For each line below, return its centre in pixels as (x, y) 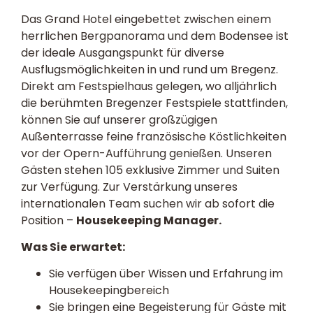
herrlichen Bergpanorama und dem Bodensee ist (155, 36)
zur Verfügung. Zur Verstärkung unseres (129, 187)
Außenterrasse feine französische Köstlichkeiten (154, 136)
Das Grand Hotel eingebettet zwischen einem (146, 19)
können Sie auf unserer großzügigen (119, 119)
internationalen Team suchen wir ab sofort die (148, 203)
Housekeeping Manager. (150, 220)
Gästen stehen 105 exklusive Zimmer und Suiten (150, 170)
